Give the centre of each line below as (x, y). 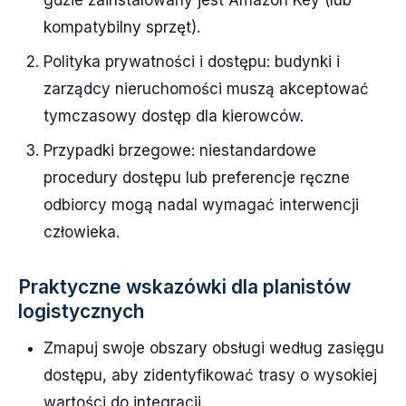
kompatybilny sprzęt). (122, 27)
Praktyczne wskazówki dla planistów (184, 287)
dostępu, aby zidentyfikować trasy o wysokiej (210, 375)
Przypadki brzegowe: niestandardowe (180, 150)
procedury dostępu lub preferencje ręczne (197, 178)
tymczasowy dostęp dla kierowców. (174, 116)
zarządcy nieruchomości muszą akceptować (206, 89)
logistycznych (81, 311)
